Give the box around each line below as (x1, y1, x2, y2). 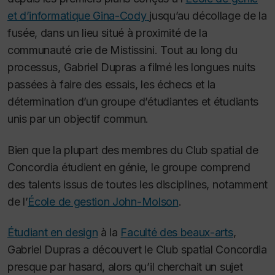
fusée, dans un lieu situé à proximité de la (7, 26, 207, 40)
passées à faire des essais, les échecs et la (7, 78, 216, 91)
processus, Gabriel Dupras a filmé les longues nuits (7, 61, 255, 74)
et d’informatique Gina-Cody (7, 9, 147, 23)
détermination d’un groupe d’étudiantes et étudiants (7, 95, 258, 109)
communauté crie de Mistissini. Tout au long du (7, 44, 238, 57)
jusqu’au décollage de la (149, 9, 267, 23)
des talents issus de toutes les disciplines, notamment (7, 177, 268, 191)
